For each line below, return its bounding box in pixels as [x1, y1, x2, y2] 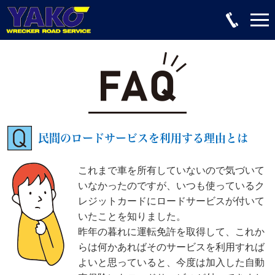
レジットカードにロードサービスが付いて [78, 196, 265, 206]
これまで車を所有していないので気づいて [78, 165, 265, 176]
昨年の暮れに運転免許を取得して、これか [78, 227, 265, 237]
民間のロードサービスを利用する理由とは [38, 133, 248, 144]
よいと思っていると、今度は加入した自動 [78, 257, 265, 268]
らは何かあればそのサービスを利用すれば [78, 242, 265, 252]
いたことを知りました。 [78, 211, 186, 222]
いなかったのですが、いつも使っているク [78, 180, 265, 191]
